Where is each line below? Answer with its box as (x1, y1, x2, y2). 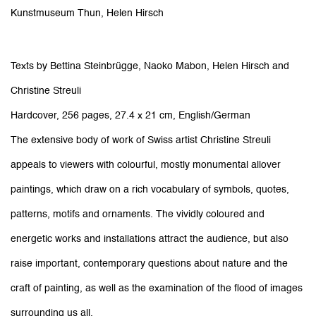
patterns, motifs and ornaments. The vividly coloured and (11, 209, 265, 219)
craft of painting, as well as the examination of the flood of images (11, 283, 303, 293)
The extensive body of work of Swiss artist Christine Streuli (11, 135, 271, 145)
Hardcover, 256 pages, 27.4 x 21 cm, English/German (11, 110, 250, 121)
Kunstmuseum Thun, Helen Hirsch (11, 8, 164, 18)
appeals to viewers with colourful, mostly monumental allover (11, 159, 281, 170)
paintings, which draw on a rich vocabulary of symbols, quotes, (11, 184, 289, 195)
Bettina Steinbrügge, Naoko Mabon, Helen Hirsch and (50, 61, 289, 71)
